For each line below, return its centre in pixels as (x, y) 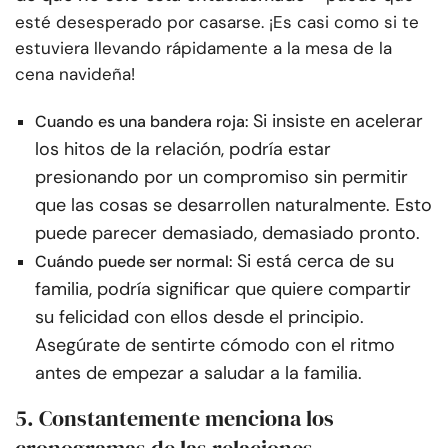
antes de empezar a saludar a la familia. (198, 373)
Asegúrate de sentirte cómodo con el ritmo (215, 345)
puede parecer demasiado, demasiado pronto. (227, 233)
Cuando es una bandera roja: (141, 122)
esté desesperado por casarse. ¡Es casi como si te (217, 22)
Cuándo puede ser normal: (133, 262)
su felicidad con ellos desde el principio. (199, 317)
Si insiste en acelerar (338, 121)
